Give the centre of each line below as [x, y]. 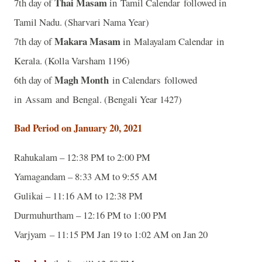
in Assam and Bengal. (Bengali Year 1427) [100, 99]
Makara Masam [87, 41]
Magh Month [82, 80]
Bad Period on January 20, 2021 [78, 128]
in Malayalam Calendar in [172, 41]
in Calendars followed [153, 80]
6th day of [34, 80]
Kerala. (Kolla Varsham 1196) [72, 60]
